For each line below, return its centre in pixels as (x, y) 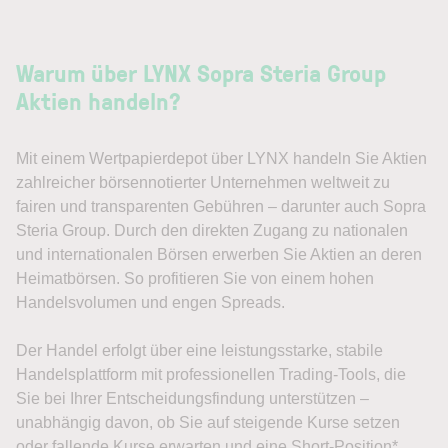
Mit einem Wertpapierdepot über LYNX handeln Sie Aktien (221, 158)
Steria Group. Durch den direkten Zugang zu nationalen (212, 230)
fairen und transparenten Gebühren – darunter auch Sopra (221, 206)
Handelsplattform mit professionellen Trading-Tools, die (211, 374)
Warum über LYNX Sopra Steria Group (201, 72)
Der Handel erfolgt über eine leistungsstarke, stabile (199, 350)
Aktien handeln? (98, 100)
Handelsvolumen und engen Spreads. (150, 302)
